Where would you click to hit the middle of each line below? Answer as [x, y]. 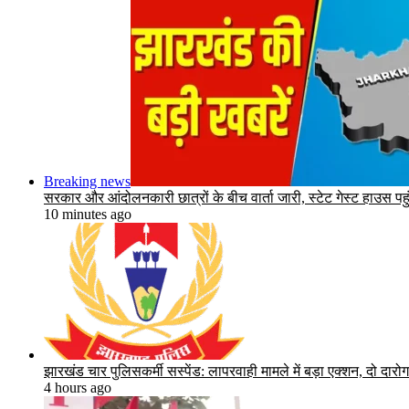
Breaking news [87, 181]
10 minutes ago [88, 214]
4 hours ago [78, 387]
